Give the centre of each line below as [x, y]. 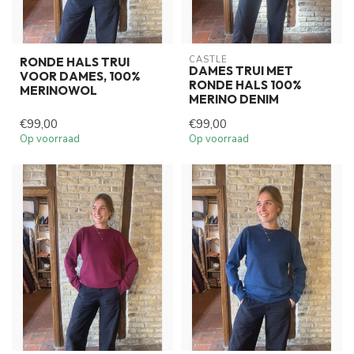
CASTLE [208, 60]
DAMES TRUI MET [241, 71]
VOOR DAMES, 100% [80, 77]
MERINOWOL [58, 91]
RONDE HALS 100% [245, 85]
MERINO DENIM [234, 100]
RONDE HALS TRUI [75, 62]
